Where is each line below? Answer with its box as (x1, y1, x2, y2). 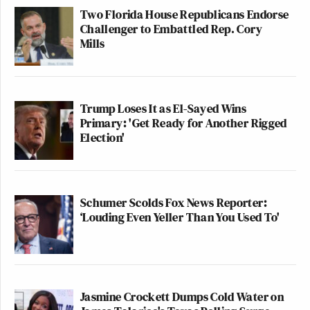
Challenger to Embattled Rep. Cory (80, 20, 262, 38)
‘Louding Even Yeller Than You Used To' (80, 208, 280, 226)
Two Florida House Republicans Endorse (80, 6, 289, 24)
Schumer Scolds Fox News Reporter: (80, 194, 267, 212)
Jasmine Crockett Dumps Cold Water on (80, 288, 284, 306)
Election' (80, 129, 125, 147)
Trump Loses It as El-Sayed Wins (80, 100, 247, 118)
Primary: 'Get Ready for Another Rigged (80, 114, 287, 132)
